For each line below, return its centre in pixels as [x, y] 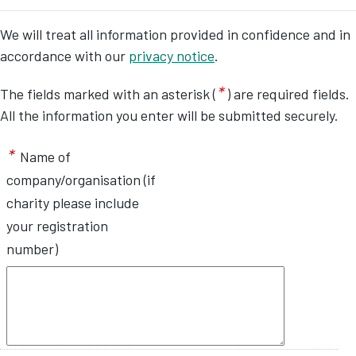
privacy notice [172, 56]
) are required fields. [288, 94]
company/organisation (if [81, 179]
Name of [44, 157]
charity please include [73, 202]
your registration [57, 225]
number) [32, 248]
